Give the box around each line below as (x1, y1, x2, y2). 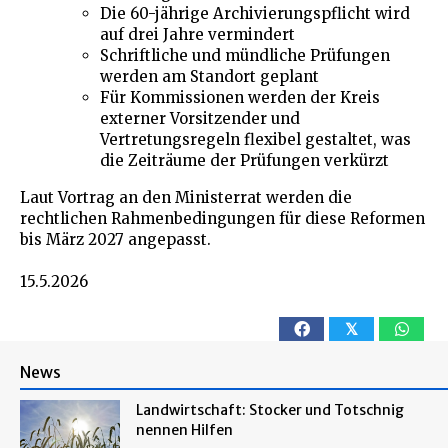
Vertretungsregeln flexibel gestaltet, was (100, 129, 411, 149)
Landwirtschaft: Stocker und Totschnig (136, 400, 404, 419)
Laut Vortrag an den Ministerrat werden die (20, 187, 352, 207)
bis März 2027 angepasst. (20, 229, 211, 249)
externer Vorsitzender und (100, 108, 300, 128)
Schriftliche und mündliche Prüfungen (100, 45, 390, 65)
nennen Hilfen (136, 420, 233, 439)
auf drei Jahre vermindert (100, 24, 295, 44)
